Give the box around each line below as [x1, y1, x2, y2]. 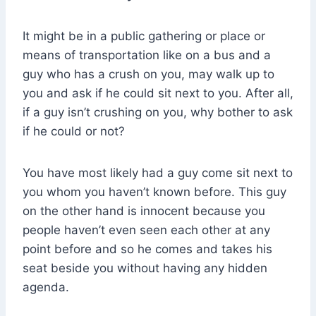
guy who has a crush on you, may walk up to [23, 67, 274, 82]
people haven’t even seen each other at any [23, 223, 270, 238]
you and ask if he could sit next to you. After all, [23, 86, 293, 101]
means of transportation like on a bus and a [23, 48, 271, 63]
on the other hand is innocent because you [23, 204, 265, 219]
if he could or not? [23, 124, 125, 139]
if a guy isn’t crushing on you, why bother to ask [23, 105, 293, 120]
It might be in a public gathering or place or [23, 29, 265, 44]
